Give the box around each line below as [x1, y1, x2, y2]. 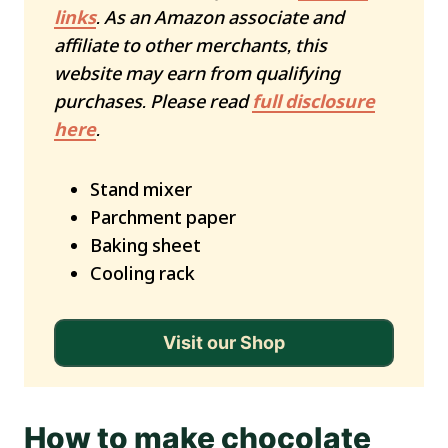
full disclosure [252, 89, 375, 114]
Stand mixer [90, 177, 192, 202]
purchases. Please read [54, 89, 252, 114]
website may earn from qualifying [54, 61, 340, 86]
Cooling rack [90, 261, 195, 286]
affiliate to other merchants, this [54, 33, 327, 58]
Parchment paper [90, 205, 236, 230]
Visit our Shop [163, 332, 285, 354]
